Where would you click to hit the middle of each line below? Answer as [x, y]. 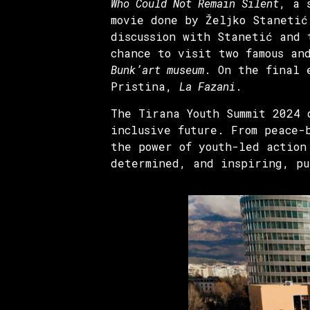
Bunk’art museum [157, 70]
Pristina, [145, 86]
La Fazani [207, 86]
